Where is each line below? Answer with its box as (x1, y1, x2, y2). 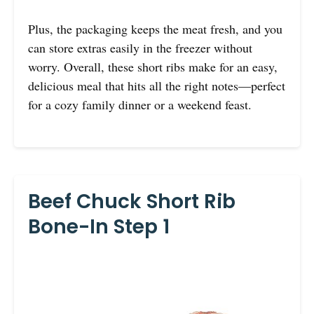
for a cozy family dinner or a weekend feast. (28, 95, 252, 113)
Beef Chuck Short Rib (28, 187, 235, 215)
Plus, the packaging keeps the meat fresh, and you (28, 20, 282, 37)
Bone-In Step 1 (28, 212, 170, 240)
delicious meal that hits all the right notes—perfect (28, 76, 285, 94)
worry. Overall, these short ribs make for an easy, (28, 57, 278, 75)
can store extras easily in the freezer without (28, 39, 252, 56)
